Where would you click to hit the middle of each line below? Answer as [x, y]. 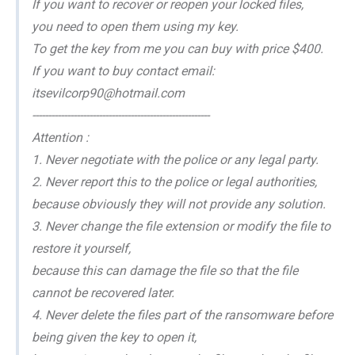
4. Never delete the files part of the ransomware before [182, 315]
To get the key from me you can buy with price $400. [177, 48]
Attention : [60, 137]
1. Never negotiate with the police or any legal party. [175, 159]
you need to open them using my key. [135, 26]
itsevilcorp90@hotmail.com [108, 93]
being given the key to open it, [114, 337]
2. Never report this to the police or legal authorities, [174, 181]
